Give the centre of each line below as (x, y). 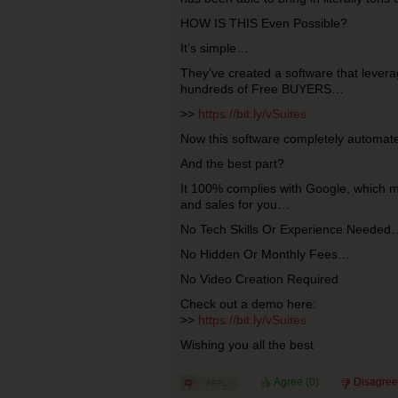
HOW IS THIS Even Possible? (263, 23)
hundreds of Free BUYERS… (262, 89)
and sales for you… (235, 204)
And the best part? (232, 163)
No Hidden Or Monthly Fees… (265, 254)
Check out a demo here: (248, 304)
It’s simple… (214, 48)
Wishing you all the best (247, 345)
